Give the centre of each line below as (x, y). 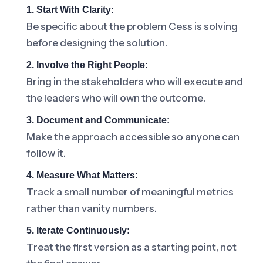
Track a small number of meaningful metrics (130, 192)
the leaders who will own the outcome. (116, 98)
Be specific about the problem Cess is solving (132, 26)
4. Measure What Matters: (82, 175)
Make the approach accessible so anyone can (133, 137)
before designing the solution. (97, 43)
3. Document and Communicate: (98, 120)
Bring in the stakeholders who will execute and (135, 82)
